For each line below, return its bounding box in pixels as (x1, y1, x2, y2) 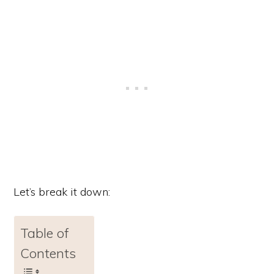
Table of (20, 224, 69, 242)
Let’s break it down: (13, 185, 110, 199)
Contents (20, 245, 76, 262)
